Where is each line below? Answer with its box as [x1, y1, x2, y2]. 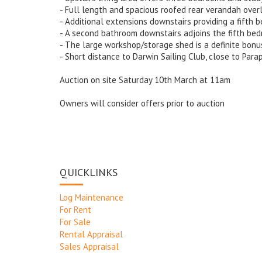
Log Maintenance [60, 192, 123, 203]
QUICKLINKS [60, 165, 118, 179]
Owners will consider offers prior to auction [60, 98, 225, 109]
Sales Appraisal [60, 241, 119, 252]
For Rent [60, 204, 91, 215]
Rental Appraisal [60, 229, 123, 240]
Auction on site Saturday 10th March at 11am [60, 74, 230, 85]
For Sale [60, 216, 91, 227]
